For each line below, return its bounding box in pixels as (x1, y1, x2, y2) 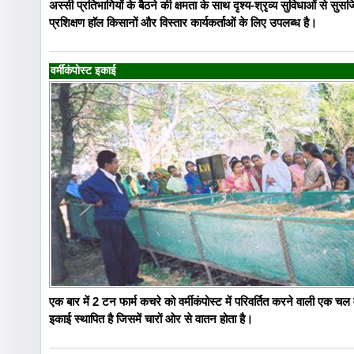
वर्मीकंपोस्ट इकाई (51, 64, 116, 77)
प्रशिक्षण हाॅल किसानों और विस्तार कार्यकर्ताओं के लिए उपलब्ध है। (49, 15, 317, 29)
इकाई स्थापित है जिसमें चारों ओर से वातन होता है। (49, 311, 253, 326)
